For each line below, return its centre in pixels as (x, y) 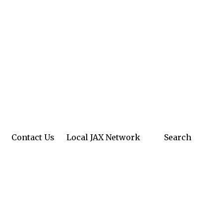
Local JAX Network (103, 137)
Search (177, 137)
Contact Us (33, 137)
